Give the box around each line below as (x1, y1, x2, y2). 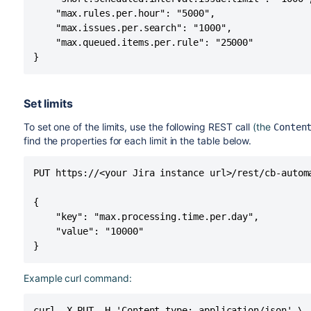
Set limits (23, 96, 73, 110)
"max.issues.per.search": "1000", (33, 22, 232, 33)
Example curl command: (23, 271, 132, 284)
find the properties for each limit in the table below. (23, 134, 252, 146)
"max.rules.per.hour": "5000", (33, 7, 215, 19)
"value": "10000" (33, 225, 144, 237)
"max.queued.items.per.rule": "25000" (33, 36, 254, 48)
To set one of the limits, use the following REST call (23, 120, 251, 133)
